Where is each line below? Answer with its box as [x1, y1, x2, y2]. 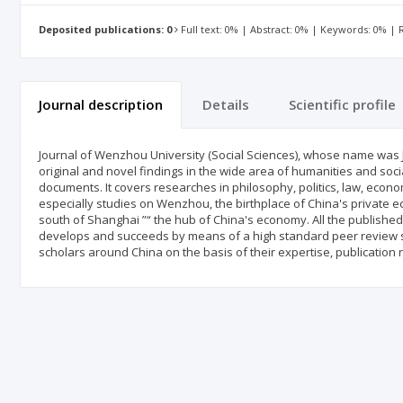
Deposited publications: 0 [39, 22, 172, 37]
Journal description [39, 95, 163, 113]
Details [202, 95, 249, 113]
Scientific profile [289, 95, 396, 113]
